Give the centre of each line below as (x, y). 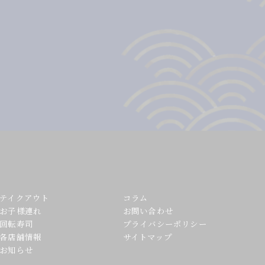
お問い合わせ (148, 211)
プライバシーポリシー (165, 224)
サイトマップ (148, 237)
